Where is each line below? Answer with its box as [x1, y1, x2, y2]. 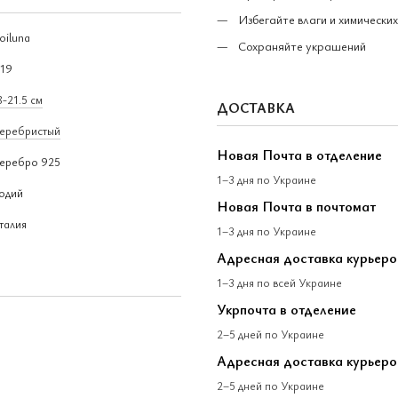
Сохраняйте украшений [238, 37, 366, 55]
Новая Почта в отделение [217, 144, 382, 164]
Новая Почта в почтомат [217, 195, 376, 216]
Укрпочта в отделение [217, 298, 356, 319]
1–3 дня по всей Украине [217, 274, 342, 291]
